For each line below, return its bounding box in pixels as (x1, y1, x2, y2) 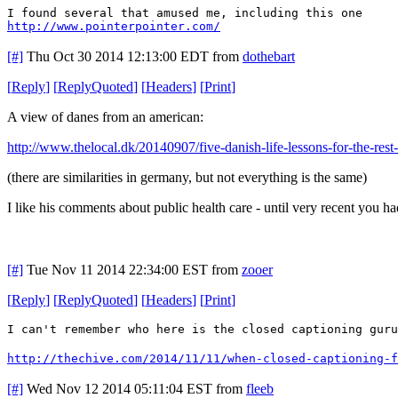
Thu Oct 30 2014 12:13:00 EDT (27, 48, 209, 64)
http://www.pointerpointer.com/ (7, 19, 220, 33)
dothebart (243, 48, 295, 64)
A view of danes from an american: (7, 108, 203, 124)
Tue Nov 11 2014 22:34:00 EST (27, 261, 208, 277)
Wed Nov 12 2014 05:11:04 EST (27, 380, 212, 396)
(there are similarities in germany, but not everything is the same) (7, 169, 367, 185)
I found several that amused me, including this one (7, 5, 362, 20)
